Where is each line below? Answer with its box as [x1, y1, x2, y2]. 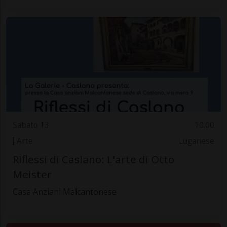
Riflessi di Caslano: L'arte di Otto [12, 152, 174, 166]
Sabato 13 [12, 119, 49, 130]
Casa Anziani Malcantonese [12, 185, 117, 197]
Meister [12, 167, 52, 181]
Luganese [179, 136, 215, 147]
